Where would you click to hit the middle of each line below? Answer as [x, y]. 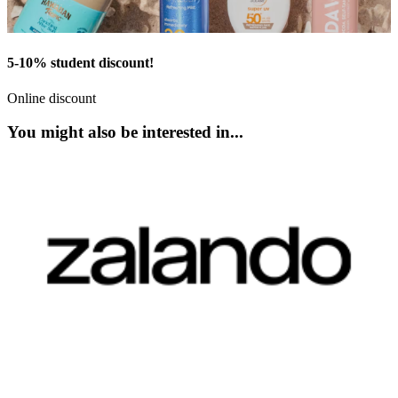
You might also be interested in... [125, 132]
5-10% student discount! [80, 63]
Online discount [52, 98]
